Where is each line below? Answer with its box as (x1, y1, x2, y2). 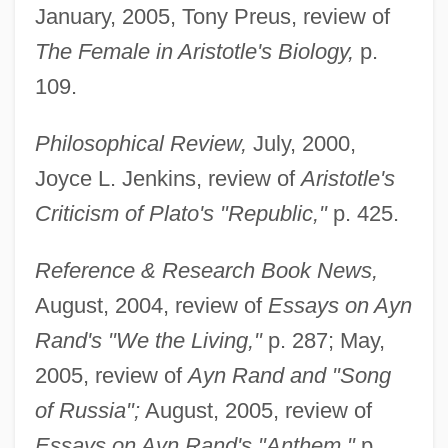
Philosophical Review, (34, 130, 247, 156)
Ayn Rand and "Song (187, 362, 391, 388)
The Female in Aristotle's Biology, (34, 38, 354, 64)
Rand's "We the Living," (34, 327, 262, 353)
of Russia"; (34, 397, 140, 423)
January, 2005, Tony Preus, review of (34, 3, 390, 29)
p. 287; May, (261, 327, 385, 353)
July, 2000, (246, 130, 356, 156)
